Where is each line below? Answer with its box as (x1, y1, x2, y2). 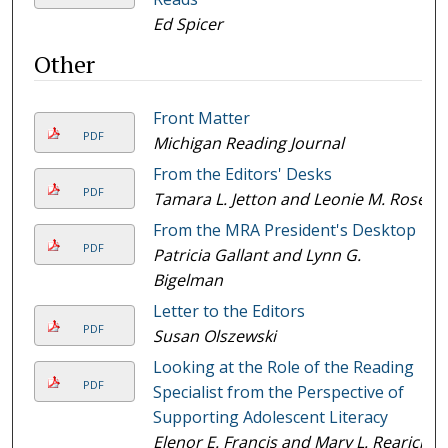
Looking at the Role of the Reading (152, 355, 414, 378)
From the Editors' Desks (152, 162, 332, 185)
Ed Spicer (152, 12, 223, 35)
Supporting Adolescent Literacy (152, 405, 388, 428)
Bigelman (152, 268, 223, 291)
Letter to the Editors (152, 299, 305, 322)
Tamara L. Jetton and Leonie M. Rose (152, 187, 426, 210)
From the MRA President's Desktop (152, 218, 416, 241)
